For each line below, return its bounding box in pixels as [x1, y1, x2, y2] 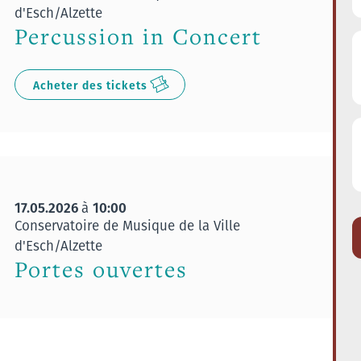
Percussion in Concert [14, 22, 262, 51]
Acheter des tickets [32, 77, 147, 93]
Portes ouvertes [14, 255, 188, 284]
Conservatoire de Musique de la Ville [14, 215, 240, 235]
